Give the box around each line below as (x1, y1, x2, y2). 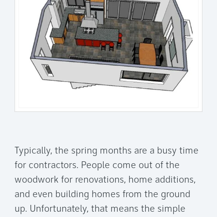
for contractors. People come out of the (15, 161, 180, 171)
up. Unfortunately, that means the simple (15, 204, 186, 215)
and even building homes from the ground (15, 190, 190, 200)
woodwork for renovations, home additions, (15, 175, 196, 186)
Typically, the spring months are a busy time (15, 146, 199, 156)
